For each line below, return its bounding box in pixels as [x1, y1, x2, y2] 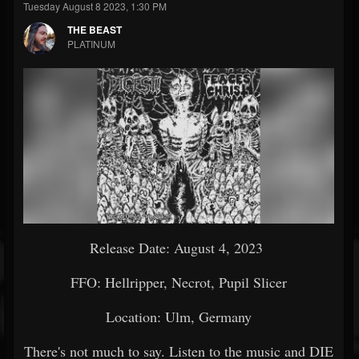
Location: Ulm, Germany [106, 307, 252, 326]
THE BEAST [67, 22, 122, 37]
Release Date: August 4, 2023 [90, 238, 268, 257]
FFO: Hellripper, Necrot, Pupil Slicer [71, 272, 287, 292]
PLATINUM [67, 37, 115, 50]
